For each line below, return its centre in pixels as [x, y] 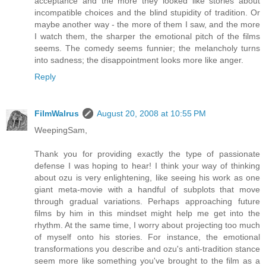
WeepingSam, [61, 130]
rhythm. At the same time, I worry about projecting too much [147, 225]
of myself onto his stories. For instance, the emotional [147, 237]
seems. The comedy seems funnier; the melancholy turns [147, 48]
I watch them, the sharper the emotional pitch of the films [147, 37]
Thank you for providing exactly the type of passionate [147, 154]
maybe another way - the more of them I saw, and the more [147, 25]
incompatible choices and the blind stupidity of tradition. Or [147, 13]
